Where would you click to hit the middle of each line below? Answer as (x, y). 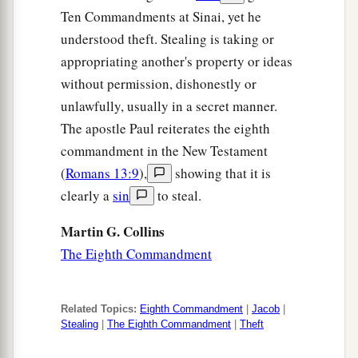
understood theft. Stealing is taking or (167, 39)
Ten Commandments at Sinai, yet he (161, 17)
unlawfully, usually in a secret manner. (169, 106)
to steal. (178, 196)
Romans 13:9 (102, 173)
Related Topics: (99, 309)
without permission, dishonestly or (159, 84)
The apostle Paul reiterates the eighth (165, 129)
